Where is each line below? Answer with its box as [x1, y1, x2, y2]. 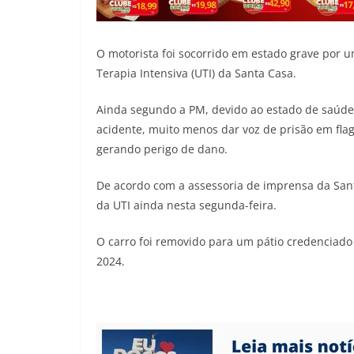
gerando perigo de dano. [96, 141, 228, 156]
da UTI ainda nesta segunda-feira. [96, 197, 277, 213]
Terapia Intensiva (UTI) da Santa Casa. [96, 65, 296, 81]
